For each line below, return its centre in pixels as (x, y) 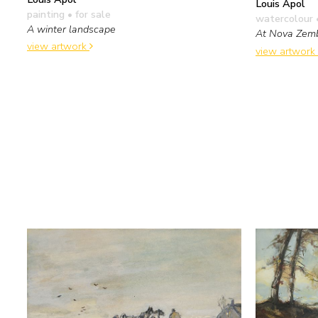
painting (46, 14)
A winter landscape (71, 29)
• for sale (88, 14)
